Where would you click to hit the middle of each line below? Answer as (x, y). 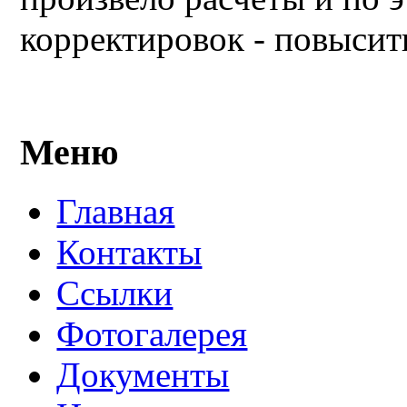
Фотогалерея (152, 334)
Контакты (129, 253)
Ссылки (115, 293)
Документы (143, 375)
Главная (116, 212)
